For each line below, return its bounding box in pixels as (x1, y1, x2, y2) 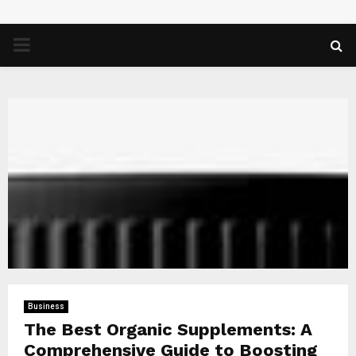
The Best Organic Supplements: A (24, 319, 312, 339)
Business (28, 302, 64, 311)
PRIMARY (12, 33, 93, 56)
